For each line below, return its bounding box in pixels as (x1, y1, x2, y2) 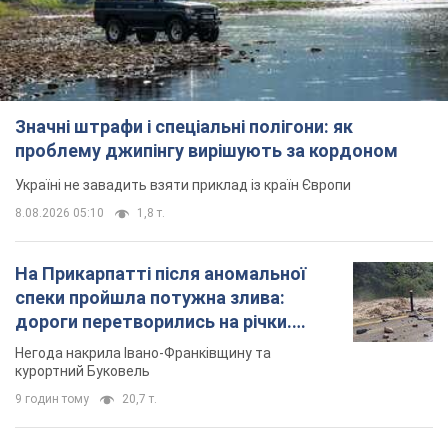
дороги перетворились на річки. (15, 310, 292, 332)
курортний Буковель (15, 362, 150, 379)
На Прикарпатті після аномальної (15, 262, 306, 284)
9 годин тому (15, 391, 89, 406)
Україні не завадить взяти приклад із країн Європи (15, 176, 351, 193)
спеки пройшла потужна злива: (15, 286, 285, 308)
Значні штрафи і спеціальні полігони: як (15, 115, 353, 137)
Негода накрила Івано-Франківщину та (15, 344, 271, 361)
